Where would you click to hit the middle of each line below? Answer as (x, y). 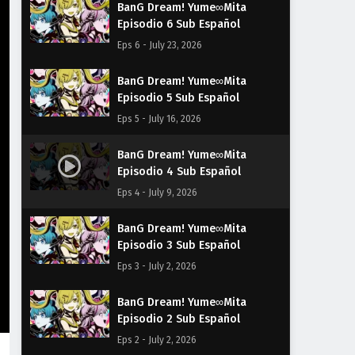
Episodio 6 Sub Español (179, 24)
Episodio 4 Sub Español (179, 172)
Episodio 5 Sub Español (178, 98)
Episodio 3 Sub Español (179, 245)
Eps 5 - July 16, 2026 (159, 119)
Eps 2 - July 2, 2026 (157, 340)
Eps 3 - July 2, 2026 (157, 266)
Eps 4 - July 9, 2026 (157, 193)
